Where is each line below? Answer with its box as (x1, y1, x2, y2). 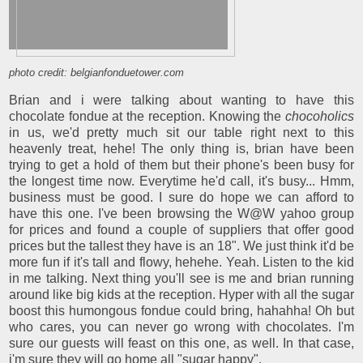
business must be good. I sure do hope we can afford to (9, 190, 354, 204)
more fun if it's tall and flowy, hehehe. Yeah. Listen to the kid (9, 254, 354, 269)
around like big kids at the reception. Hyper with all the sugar (9, 287, 354, 301)
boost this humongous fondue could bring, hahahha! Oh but (9, 303, 354, 318)
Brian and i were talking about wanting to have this (9, 92, 354, 107)
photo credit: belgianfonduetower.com (9, 66, 184, 79)
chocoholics (285, 109, 354, 123)
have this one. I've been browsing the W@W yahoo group (9, 206, 354, 220)
